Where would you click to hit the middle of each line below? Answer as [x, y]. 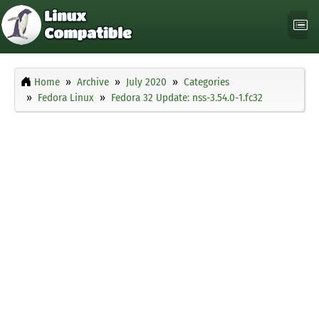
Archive [93, 82]
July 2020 [146, 82]
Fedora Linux [66, 98]
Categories [206, 82]
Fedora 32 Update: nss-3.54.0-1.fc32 [187, 98]
